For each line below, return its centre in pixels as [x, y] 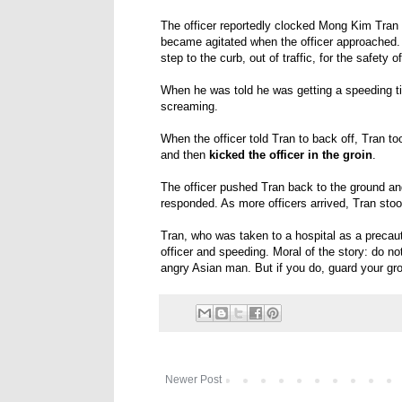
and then [185, 155]
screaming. [189, 107]
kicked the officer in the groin [291, 155]
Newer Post [193, 379]
